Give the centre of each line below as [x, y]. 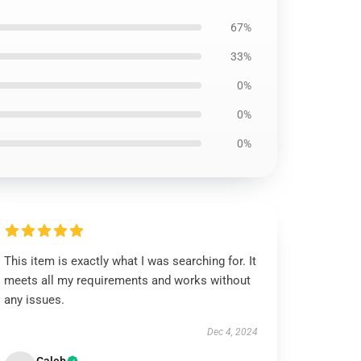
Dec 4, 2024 [232, 332]
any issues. [35, 300]
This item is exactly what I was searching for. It [131, 261]
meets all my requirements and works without [128, 280]
